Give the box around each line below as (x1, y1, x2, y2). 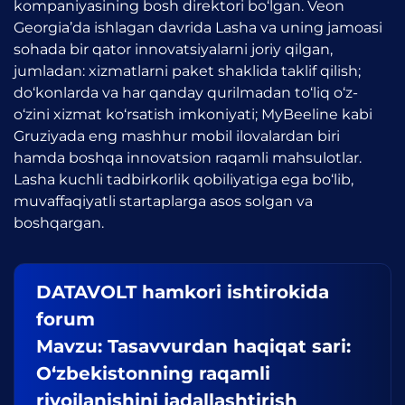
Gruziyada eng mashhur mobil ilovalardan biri (14, 127, 340, 145)
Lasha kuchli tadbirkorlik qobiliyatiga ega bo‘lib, (14, 171, 353, 188)
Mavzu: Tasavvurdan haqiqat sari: (36, 335, 351, 357)
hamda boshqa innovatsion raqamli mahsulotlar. (14, 149, 362, 166)
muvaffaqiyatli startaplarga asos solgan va (14, 193, 313, 210)
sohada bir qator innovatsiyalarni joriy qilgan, (14, 41, 333, 58)
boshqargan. (14, 214, 104, 231)
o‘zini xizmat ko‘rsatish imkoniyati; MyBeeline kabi (14, 106, 372, 123)
